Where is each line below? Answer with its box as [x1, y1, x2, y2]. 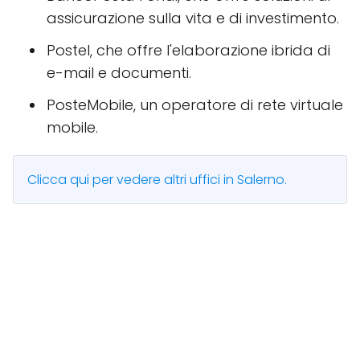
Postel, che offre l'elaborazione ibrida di [47, 39, 330, 60]
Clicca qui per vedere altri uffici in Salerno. [27, 170, 287, 189]
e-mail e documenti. [47, 62, 191, 83]
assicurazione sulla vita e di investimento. [47, 7, 339, 28]
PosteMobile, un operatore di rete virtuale [47, 94, 343, 115]
